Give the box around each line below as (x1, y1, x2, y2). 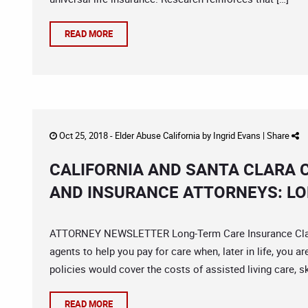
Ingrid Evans (213, 129, 261, 142)
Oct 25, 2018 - (57, 129, 115, 142)
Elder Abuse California (115, 129, 200, 142)
